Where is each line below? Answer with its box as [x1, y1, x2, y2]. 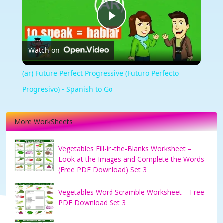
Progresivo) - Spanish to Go [22, 84, 112, 94]
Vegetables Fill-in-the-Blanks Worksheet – [58, 143, 192, 153]
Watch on [28, 45, 60, 55]
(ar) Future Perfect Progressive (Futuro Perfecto [22, 68, 179, 78]
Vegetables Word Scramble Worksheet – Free [58, 187, 204, 197]
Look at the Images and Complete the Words [58, 154, 204, 164]
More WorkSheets [14, 116, 73, 126]
